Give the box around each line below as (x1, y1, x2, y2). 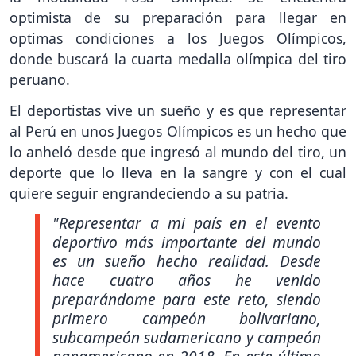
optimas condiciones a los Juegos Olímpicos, (10, 29, 346, 48)
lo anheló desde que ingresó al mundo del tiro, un (10, 141, 346, 161)
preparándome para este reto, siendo (52, 288, 321, 310)
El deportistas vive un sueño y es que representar (10, 100, 346, 120)
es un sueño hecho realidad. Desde (52, 250, 321, 272)
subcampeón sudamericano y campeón (52, 326, 321, 348)
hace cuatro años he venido (52, 269, 321, 291)
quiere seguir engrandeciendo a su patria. (10, 183, 288, 203)
